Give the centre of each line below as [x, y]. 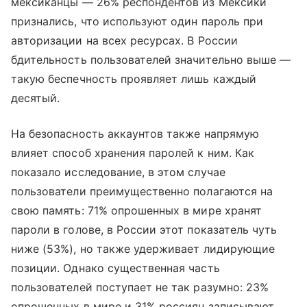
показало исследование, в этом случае [118, 172]
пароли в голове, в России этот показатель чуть [144, 229]
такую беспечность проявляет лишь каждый [134, 78]
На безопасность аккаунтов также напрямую [135, 133]
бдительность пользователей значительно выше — [151, 59]
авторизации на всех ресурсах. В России [124, 40]
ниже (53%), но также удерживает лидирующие [143, 248]
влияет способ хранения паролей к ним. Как [133, 152]
